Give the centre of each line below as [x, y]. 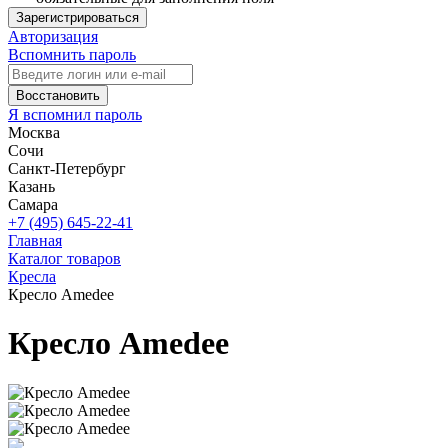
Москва [34, 132]
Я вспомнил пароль [75, 114]
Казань [31, 186]
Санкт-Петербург [67, 168]
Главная [35, 240]
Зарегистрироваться [77, 17]
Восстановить [58, 95]
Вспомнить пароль [72, 54]
